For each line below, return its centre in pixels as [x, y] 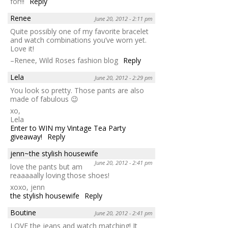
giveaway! [26, 136]
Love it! [22, 48]
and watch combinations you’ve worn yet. [78, 40]
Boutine [23, 212]
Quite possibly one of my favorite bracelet [79, 31]
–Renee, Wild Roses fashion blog [64, 60]
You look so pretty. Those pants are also [77, 90]
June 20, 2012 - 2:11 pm [124, 18]
